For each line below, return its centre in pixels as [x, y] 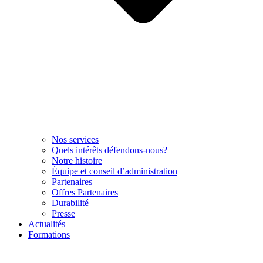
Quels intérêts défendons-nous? [109, 150]
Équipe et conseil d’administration [114, 171]
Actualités [47, 224]
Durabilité [70, 203]
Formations [49, 235]
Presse [63, 214]
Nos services [75, 140]
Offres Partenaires [85, 193]
